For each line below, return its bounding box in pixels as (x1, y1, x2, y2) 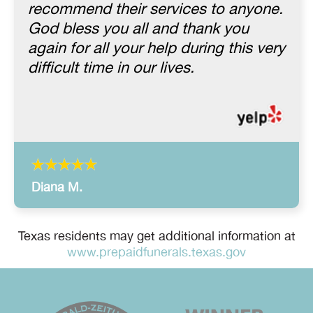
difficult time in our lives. (28, 56, 194, 81)
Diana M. (31, 177, 82, 198)
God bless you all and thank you (28, 17, 249, 42)
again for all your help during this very (28, 36, 285, 61)
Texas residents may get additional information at (17, 226, 296, 247)
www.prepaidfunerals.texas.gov (67, 242, 246, 263)
